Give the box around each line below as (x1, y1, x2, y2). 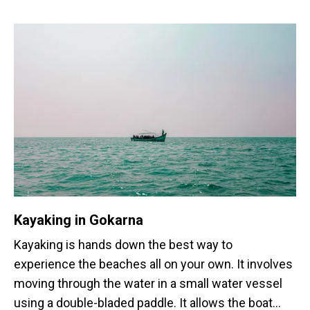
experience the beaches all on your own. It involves (14, 257, 293, 271)
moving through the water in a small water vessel (14, 276, 282, 291)
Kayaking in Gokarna (14, 212, 143, 228)
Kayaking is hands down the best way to (14, 237, 232, 252)
